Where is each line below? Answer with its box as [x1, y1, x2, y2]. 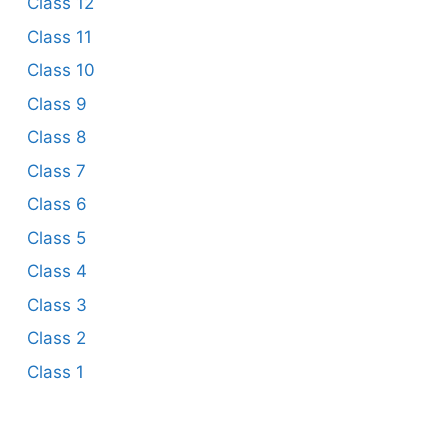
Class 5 [26, 227, 86, 248]
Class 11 [26, 26, 92, 47]
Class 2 [26, 328, 86, 349]
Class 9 [26, 93, 87, 114]
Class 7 [26, 160, 86, 181]
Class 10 [26, 60, 95, 81]
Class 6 [26, 194, 87, 215]
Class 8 [26, 127, 86, 148]
